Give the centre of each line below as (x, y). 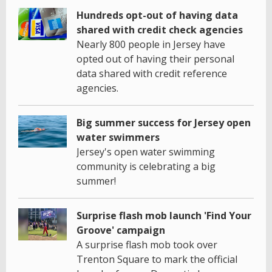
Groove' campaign (121, 230)
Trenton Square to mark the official (157, 259)
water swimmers (118, 137)
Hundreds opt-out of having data (157, 15)
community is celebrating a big (146, 166)
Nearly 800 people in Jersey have (151, 44)
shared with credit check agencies (160, 29)
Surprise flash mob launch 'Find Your (164, 215)
